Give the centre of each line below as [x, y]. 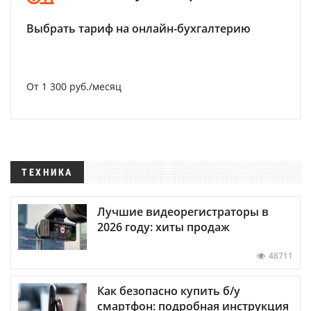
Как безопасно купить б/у [169, 291]
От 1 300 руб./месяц [74, 86]
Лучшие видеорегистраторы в [183, 212]
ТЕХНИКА [47, 172]
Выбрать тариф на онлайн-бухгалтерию [138, 28]
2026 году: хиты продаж [163, 227]
